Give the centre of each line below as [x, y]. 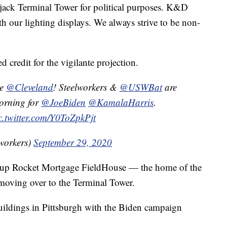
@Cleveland [30, 87]
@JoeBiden [63, 102]
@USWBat [141, 87]
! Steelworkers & [86, 87]
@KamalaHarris [121, 102]
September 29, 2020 [73, 142]
